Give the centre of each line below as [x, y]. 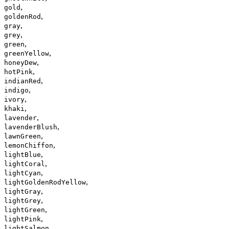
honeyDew [20, 62]
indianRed [22, 81]
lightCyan [22, 173]
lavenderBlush [31, 127]
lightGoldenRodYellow [45, 182]
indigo [16, 90]
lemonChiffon [29, 145]
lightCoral [25, 164]
